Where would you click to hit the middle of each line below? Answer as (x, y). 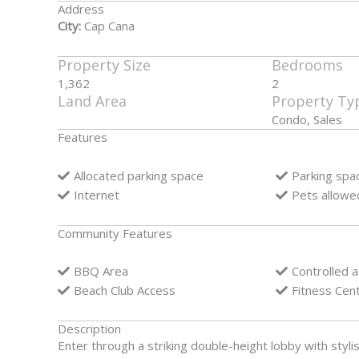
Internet (97, 194)
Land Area (92, 101)
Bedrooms (307, 65)
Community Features (115, 233)
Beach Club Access (125, 290)
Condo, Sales (307, 120)
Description (89, 329)
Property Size (104, 65)
